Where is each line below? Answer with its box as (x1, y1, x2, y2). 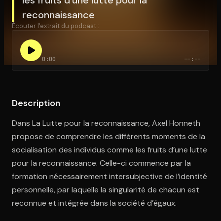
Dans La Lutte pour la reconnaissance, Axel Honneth (12, 117, 200, 128)
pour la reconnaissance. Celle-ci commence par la (12, 157, 191, 168)
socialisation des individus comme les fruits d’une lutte (12, 144, 207, 155)
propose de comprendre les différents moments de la (12, 131, 205, 142)
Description (12, 97, 60, 109)
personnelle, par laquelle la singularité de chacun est (12, 184, 199, 195)
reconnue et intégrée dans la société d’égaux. (12, 197, 177, 208)
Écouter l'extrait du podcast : (12, 21, 99, 30)
